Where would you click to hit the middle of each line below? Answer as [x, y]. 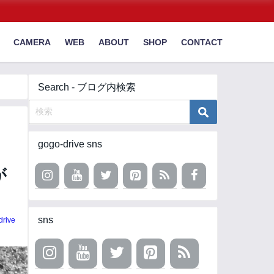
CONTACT [202, 42]
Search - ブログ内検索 [87, 87]
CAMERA [32, 42]
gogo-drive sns [70, 144]
